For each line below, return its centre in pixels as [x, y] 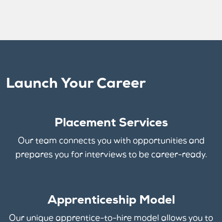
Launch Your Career [76, 84]
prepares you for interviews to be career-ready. [111, 155]
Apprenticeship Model [111, 201]
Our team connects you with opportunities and [111, 141]
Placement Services [111, 124]
